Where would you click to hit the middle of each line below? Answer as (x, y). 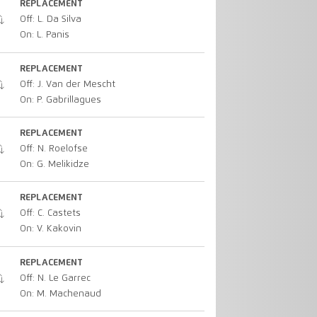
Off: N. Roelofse (53, 149)
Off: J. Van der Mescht (67, 84)
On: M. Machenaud (60, 294)
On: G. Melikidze (54, 165)
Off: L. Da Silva (50, 20)
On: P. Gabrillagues (60, 100)
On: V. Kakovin (50, 229)
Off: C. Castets (50, 214)
